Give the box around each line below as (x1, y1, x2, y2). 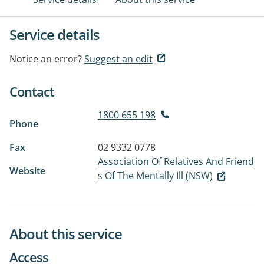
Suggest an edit (84, 52, 153, 65)
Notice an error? (9, 52, 82, 65)
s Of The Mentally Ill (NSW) (98, 169, 213, 182)
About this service (9, 223, 122, 243)
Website (9, 164, 45, 177)
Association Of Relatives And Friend (98, 155, 254, 168)
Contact (9, 82, 54, 100)
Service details (9, 25, 100, 44)
